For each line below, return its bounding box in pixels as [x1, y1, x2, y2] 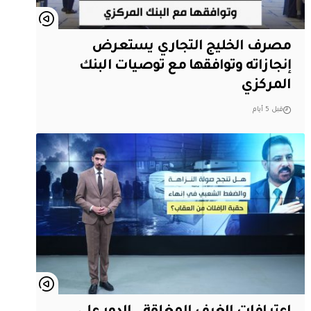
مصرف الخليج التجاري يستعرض [92, 39, 292, 55]
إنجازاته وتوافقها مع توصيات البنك [78, 58, 292, 74]
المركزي [241, 78, 292, 94]
